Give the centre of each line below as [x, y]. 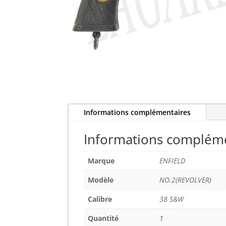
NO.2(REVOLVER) [186, 180]
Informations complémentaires [137, 112]
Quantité [103, 218]
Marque [101, 161]
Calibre [100, 199]
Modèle [101, 180]
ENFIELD [173, 161]
